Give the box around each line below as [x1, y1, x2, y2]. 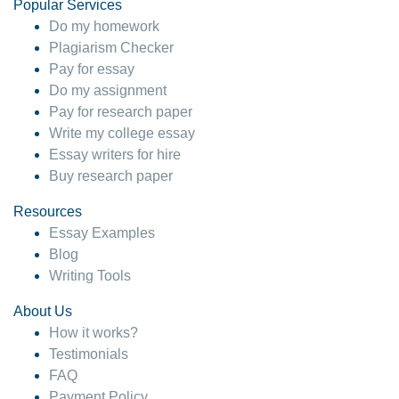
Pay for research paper [49, 104, 192, 120]
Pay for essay [49, 61, 134, 77]
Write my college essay [49, 126, 195, 142]
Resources [13, 204, 82, 220]
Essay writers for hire [49, 147, 181, 163]
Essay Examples [49, 225, 155, 241]
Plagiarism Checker [49, 40, 174, 56]
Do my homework [49, 19, 159, 35]
